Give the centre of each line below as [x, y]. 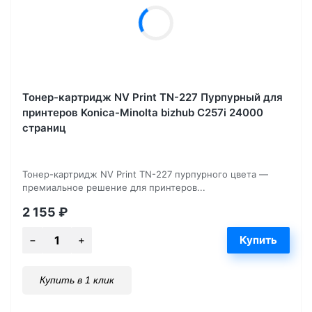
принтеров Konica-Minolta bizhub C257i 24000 [143, 113]
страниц [44, 128]
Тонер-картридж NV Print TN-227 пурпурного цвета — [145, 174]
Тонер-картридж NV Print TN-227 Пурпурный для [153, 97]
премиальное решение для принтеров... [114, 188]
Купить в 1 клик [77, 280]
